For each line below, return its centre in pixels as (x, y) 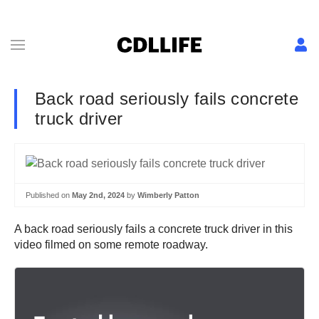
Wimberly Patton (168, 195)
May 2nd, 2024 (98, 195)
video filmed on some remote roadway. (113, 245)
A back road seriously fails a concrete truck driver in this (153, 229)
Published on (49, 195)
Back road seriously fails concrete (167, 99)
